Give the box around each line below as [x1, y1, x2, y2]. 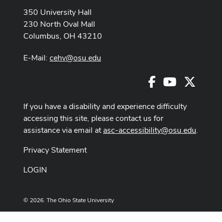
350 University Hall [23, 6, 92, 17]
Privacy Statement [23, 145, 87, 156]
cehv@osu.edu [50, 52, 101, 63]
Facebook [155, 75, 189, 86]
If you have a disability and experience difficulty [23, 101, 187, 112]
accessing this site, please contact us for [23, 113, 164, 124]
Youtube [176, 75, 205, 86]
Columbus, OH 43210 [23, 30, 102, 41]
